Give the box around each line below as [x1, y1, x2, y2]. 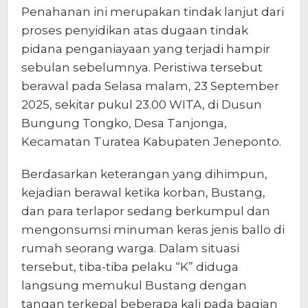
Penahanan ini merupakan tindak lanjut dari [21, 4, 284, 19]
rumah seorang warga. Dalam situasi [21, 241, 239, 255]
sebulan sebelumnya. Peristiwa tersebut [21, 60, 263, 74]
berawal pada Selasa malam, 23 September [21, 78, 279, 93]
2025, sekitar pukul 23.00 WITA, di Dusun [21, 97, 262, 111]
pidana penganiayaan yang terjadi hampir [21, 41, 270, 56]
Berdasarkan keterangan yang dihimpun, [21, 166, 267, 181]
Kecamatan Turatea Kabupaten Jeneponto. [21, 134, 281, 148]
